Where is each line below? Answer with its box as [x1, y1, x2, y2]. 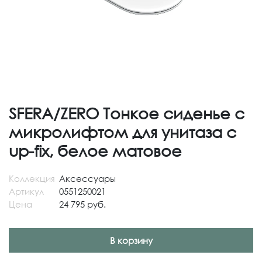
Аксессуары [59, 173, 116, 184]
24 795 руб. [59, 199, 106, 209]
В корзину [109, 235, 153, 246]
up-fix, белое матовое [9, 141, 182, 160]
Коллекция [9, 173, 55, 184]
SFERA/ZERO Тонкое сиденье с [9, 104, 244, 123]
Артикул [9, 186, 44, 196]
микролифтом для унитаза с [9, 122, 236, 142]
